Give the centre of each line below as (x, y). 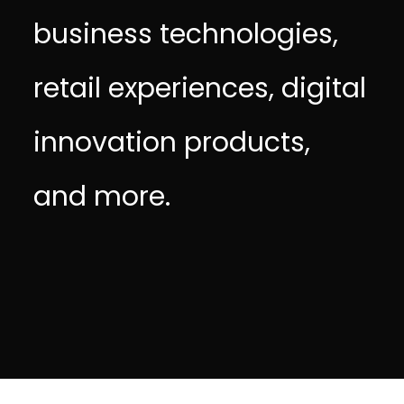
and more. (102, 197)
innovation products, (172, 142)
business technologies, (186, 34)
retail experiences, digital (200, 88)
